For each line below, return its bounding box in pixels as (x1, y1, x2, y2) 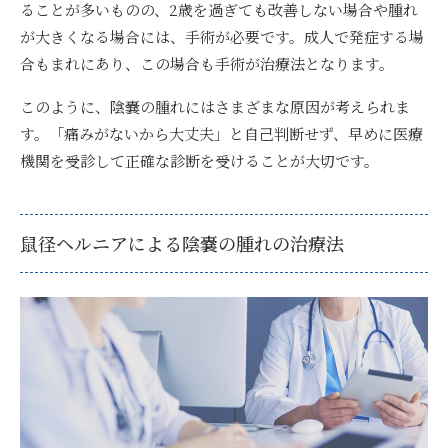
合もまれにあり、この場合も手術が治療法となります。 (20, 52, 394, 74)
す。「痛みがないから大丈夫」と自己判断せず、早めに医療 (20, 122, 423, 144)
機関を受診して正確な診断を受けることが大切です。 (20, 149, 379, 171)
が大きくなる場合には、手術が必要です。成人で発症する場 (20, 25, 424, 47)
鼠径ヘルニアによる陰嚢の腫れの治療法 (20, 229, 344, 256)
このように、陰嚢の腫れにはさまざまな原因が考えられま (20, 95, 410, 117)
